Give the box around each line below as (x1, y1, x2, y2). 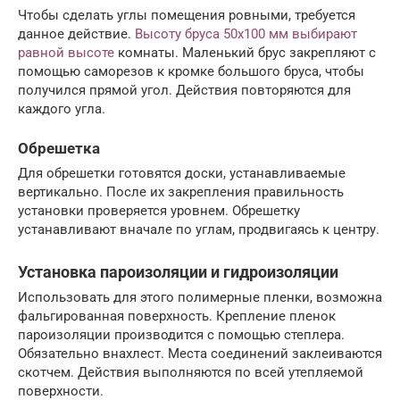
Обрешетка (18, 139, 100, 157)
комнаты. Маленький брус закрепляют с (114, 44, 376, 61)
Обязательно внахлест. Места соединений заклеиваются (18, 345, 382, 362)
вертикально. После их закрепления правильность (18, 183, 344, 200)
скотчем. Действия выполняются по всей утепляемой (18, 363, 363, 380)
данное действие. (18, 25, 135, 42)
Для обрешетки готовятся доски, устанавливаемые (18, 164, 346, 181)
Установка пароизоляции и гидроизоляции (18, 262, 338, 281)
